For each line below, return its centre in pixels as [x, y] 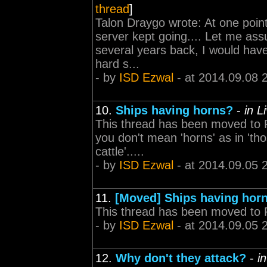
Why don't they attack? [181, 258]
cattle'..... [120, 151]
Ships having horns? [174, 110]
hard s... [117, 64]
